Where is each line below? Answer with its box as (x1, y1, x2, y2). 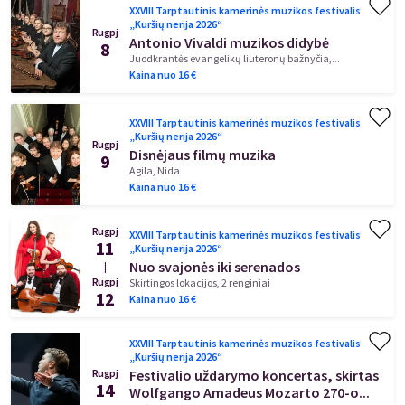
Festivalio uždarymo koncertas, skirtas (129, 366, 379, 385)
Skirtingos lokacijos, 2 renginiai (129, 275, 270, 289)
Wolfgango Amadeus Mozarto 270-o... (129, 383, 370, 402)
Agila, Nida (129, 164, 180, 178)
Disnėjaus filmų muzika (129, 146, 276, 165)
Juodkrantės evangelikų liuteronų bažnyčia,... (129, 52, 340, 66)
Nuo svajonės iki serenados (129, 257, 300, 276)
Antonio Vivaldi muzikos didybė (129, 33, 329, 52)
